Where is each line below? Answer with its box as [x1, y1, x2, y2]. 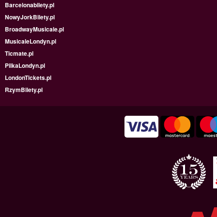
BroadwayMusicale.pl [5, 25, 64, 34]
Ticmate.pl [5, 49, 33, 58]
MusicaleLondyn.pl [5, 37, 56, 46]
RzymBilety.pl [5, 85, 43, 94]
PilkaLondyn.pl [5, 61, 45, 70]
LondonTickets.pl [5, 73, 51, 82]
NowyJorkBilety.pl [5, 13, 55, 22]
